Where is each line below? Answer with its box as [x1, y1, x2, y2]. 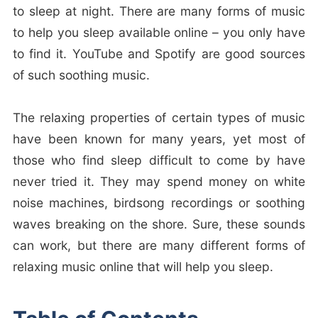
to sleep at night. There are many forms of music [12, 4, 306, 19]
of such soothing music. [12, 67, 150, 83]
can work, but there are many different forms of [12, 238, 306, 253]
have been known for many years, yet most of [12, 131, 306, 147]
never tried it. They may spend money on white [12, 174, 306, 190]
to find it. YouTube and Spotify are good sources [12, 46, 306, 62]
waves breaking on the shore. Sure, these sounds [12, 216, 306, 232]
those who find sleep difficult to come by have [12, 153, 306, 168]
